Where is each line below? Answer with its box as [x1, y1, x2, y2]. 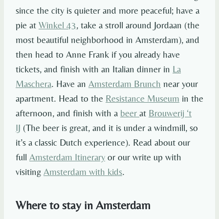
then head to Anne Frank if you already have [16, 49, 180, 60]
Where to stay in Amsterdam [16, 198, 151, 212]
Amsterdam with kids [44, 166, 122, 177]
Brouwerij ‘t [149, 108, 192, 119]
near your [161, 78, 198, 89]
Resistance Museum [106, 93, 179, 104]
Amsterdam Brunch [88, 78, 161, 89]
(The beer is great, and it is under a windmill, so [21, 122, 198, 133]
